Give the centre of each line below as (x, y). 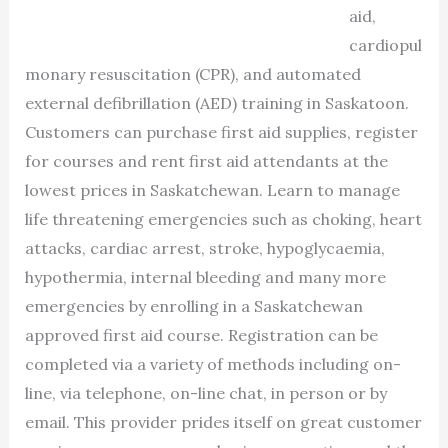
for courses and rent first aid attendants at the (206, 161)
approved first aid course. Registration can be (201, 335)
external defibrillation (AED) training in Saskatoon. (216, 103)
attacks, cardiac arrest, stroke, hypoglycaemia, (204, 248)
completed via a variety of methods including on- (212, 364)
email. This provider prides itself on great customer (223, 422)
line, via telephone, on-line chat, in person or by (205, 393)
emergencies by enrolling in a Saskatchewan (193, 306)
